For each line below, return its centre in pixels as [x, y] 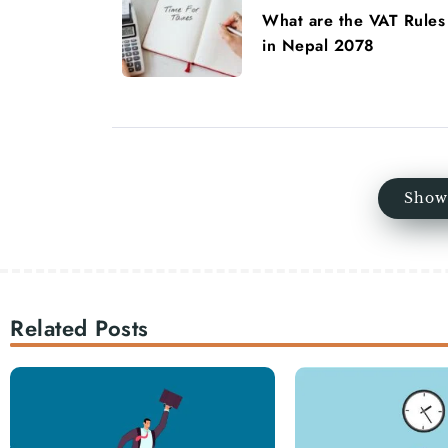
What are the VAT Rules [353, 20]
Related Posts [79, 328]
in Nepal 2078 [318, 45]
